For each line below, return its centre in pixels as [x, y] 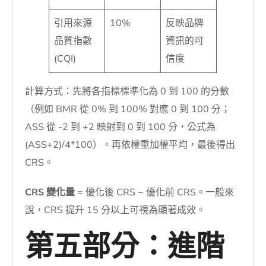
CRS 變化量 [50, 192]
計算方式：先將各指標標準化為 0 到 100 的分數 [127, 91]
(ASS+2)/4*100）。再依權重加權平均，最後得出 [130, 145]
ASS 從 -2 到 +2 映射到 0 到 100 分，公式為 [121, 127]
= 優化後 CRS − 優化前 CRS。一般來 [155, 192]
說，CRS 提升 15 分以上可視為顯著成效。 [115, 210]
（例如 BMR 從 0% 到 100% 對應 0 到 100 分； [128, 109]
